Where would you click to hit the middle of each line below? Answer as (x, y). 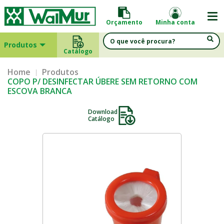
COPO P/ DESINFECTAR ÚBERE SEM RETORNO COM (102, 81)
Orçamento (124, 22)
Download (102, 112)
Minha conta (175, 22)
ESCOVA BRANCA (40, 91)
